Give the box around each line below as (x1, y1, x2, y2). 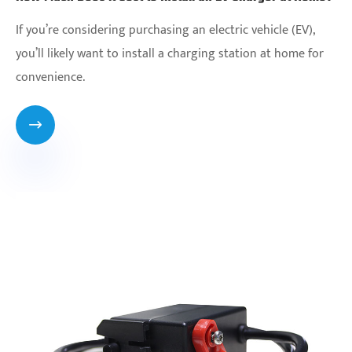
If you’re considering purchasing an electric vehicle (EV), (16, 19, 314, 41)
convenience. (16, 66, 85, 88)
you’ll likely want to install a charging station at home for (16, 42, 324, 64)
